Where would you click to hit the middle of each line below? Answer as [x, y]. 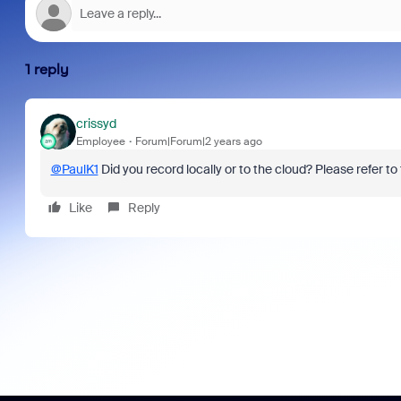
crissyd [96, 123]
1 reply [47, 69]
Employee [100, 141]
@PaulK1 [74, 169]
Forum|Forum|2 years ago [198, 141]
